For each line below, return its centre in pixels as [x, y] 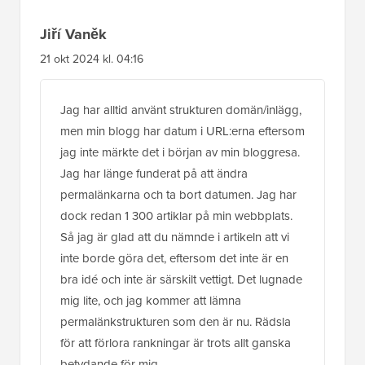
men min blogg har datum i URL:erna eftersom [182, 131]
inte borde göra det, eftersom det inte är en [174, 258]
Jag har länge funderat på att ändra [154, 173]
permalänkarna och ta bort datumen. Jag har [178, 194]
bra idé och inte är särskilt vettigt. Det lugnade [181, 279]
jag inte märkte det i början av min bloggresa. [180, 152]
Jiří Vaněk [73, 34]
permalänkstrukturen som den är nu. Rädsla [176, 321]
